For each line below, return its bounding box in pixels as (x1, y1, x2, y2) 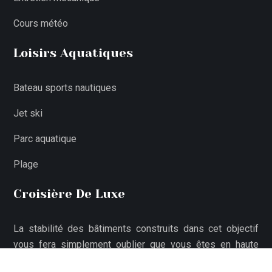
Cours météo (13, 18, 68, 29)
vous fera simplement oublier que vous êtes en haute (13, 239, 259, 250)
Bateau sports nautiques (13, 82, 117, 93)
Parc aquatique (13, 133, 76, 144)
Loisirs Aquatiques (13, 46, 133, 60)
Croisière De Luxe (13, 187, 125, 201)
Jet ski (13, 107, 42, 119)
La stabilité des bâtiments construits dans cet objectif (13, 223, 259, 234)
